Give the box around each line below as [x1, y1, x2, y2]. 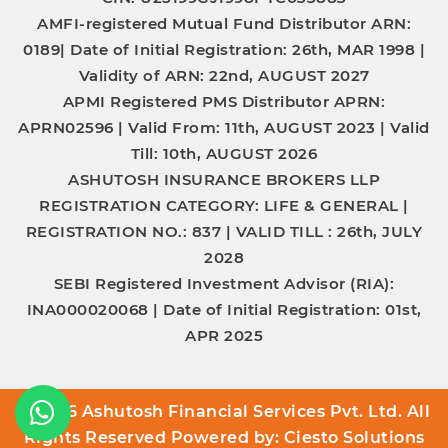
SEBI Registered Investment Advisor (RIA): [53, 273, 395, 293]
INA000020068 [26, 299, 153, 319]
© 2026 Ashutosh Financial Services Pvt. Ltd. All [18, 401, 430, 421]
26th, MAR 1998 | [292, 39, 425, 59]
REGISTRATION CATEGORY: [39, 195, 264, 215]
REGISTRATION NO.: [25, 221, 192, 241]
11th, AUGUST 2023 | [220, 117, 391, 137]
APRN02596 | [18, 117, 129, 137]
